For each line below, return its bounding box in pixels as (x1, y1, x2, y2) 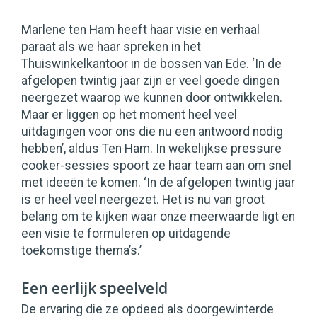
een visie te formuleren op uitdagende (21, 226, 231, 241)
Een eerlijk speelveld (21, 278, 168, 299)
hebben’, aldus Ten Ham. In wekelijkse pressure (21, 142, 282, 156)
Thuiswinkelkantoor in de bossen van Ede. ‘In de (21, 57, 282, 71)
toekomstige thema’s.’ (21, 243, 142, 258)
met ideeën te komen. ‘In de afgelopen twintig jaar (21, 175, 295, 190)
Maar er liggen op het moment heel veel (21, 108, 237, 122)
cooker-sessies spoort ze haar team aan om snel (21, 158, 292, 173)
